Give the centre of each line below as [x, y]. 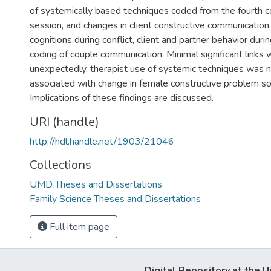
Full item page [78, 227]
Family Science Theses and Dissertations [115, 199]
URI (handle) [64, 122]
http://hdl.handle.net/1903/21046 [102, 142]
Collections [60, 165]
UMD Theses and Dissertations [96, 184]
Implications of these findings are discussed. [122, 98]
